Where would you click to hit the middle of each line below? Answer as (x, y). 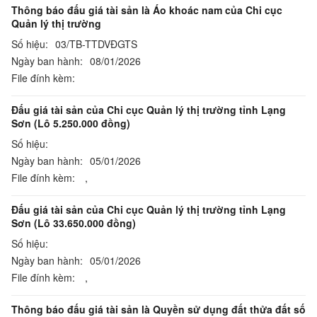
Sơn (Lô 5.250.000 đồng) (71, 123)
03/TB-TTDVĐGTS (96, 44)
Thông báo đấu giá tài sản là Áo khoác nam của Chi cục (147, 10)
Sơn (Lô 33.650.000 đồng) (74, 223)
